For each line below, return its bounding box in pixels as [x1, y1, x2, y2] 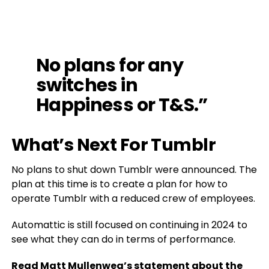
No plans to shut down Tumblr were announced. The [11, 163, 257, 177]
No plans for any [35, 52, 183, 78]
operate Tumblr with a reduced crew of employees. [11, 192, 255, 205]
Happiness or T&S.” [35, 92, 208, 118]
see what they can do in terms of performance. [11, 232, 235, 246]
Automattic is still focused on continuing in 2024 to [11, 218, 247, 232]
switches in [35, 72, 138, 98]
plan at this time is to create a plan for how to [11, 177, 228, 191]
